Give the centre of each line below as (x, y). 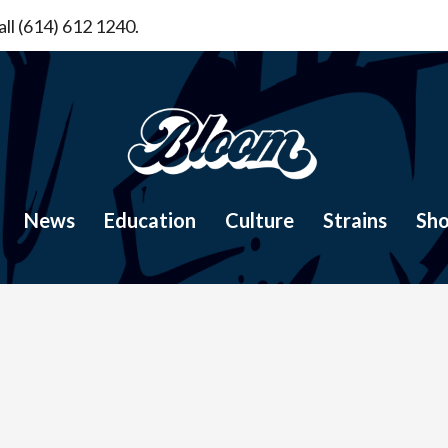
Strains (354, 219)
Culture (259, 219)
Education (149, 219)
